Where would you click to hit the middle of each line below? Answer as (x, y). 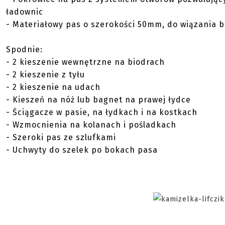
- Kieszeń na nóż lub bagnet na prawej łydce (98, 100)
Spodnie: (24, 49)
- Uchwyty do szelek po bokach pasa (82, 150)
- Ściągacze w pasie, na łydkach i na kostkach (102, 112)
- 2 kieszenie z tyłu (45, 75)
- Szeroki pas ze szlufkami (61, 137)
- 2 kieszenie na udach (53, 87)
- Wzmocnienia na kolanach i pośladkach (91, 125)
